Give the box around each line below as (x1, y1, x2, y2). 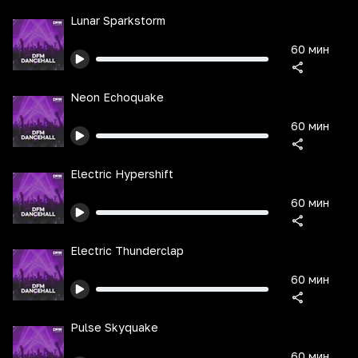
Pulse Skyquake (70, 320, 158, 334)
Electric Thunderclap (70, 244, 184, 257)
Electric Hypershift (70, 167, 173, 181)
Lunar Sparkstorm (70, 14, 165, 27)
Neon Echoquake (70, 90, 164, 104)
